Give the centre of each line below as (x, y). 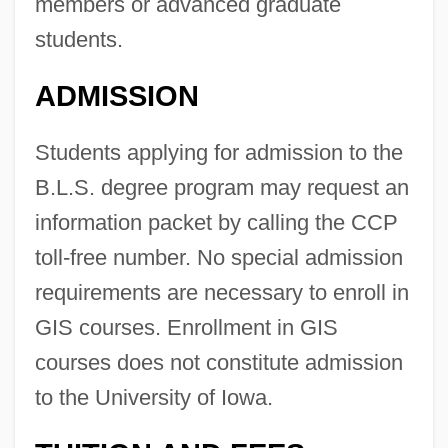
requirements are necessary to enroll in (221, 292)
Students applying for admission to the (218, 152)
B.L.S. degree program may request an (221, 187)
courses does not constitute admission (218, 362)
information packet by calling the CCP (216, 222)
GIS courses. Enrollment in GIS (186, 327)
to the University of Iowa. (153, 397)
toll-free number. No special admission (218, 257)
